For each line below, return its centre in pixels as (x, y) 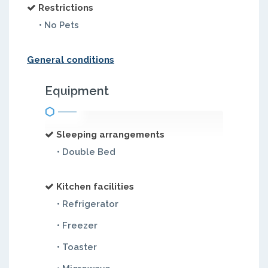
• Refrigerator (88, 204)
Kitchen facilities (95, 187)
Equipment (77, 91)
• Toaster (77, 247)
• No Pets (59, 25)
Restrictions (66, 8)
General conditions (71, 60)
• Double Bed (86, 152)
